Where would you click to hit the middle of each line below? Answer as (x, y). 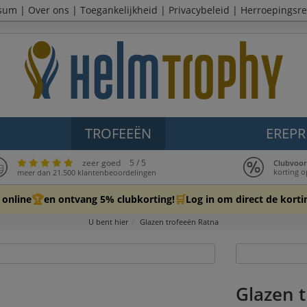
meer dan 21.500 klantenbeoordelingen (87, 172)
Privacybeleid (199, 10)
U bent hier (108, 222)
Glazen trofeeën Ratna (179, 222)
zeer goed (102, 162)
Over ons (49, 10)
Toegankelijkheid (119, 10)
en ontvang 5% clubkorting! (109, 199)
